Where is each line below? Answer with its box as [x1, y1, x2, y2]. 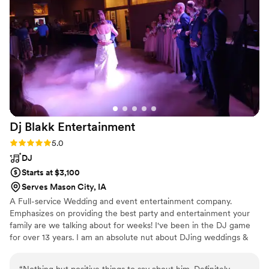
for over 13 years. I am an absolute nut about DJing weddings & [10, 232, 248, 243]
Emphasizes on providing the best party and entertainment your [10, 208, 250, 219]
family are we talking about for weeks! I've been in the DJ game [10, 220, 250, 231]
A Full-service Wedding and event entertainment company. [10, 196, 232, 207]
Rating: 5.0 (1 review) [10, 138, 88, 148]
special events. [10, 244, 64, 255]
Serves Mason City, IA [22, 182, 106, 192]
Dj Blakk [10, 119, 55, 134]
